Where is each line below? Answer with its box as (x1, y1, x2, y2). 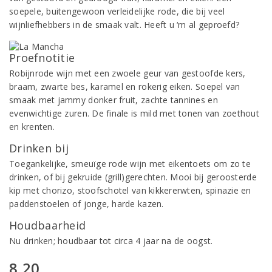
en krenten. (9, 121, 55, 132)
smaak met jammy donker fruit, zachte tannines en (9, 94, 218, 106)
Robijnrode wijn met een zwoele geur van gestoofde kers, (9, 67, 246, 79)
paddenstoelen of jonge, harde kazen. (9, 198, 164, 209)
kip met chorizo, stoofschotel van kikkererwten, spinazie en (9, 185, 251, 196)
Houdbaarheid (9, 218, 86, 233)
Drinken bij (9, 141, 69, 155)
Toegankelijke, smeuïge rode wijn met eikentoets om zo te (9, 158, 251, 169)
